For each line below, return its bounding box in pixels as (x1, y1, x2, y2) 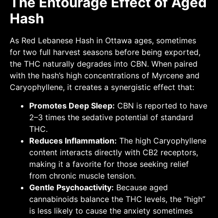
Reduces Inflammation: (29, 136, 117, 146)
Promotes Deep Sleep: (29, 101, 115, 111)
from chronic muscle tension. (29, 171, 136, 181)
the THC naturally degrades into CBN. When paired (10, 59, 198, 69)
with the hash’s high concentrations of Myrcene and (10, 71, 200, 81)
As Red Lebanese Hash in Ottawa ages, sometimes (10, 36, 196, 46)
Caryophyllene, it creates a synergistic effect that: (10, 82, 194, 92)
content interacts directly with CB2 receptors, (29, 147, 198, 158)
